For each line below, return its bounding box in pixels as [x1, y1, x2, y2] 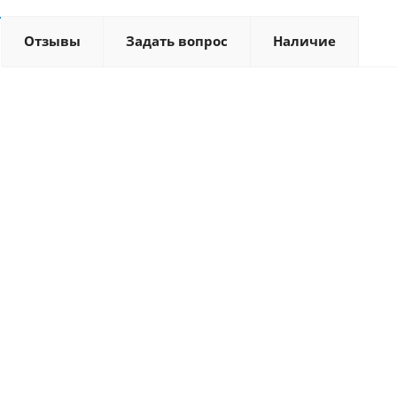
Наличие [273, 32, 336, 50]
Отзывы [24, 32, 81, 50]
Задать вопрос [126, 32, 228, 50]
